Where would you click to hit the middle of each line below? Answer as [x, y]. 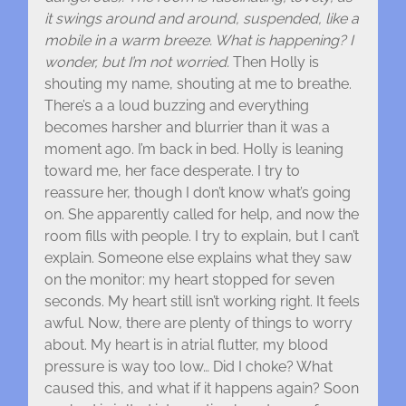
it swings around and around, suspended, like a [201, 19]
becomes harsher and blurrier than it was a [187, 128]
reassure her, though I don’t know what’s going [197, 193]
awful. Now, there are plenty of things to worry [198, 324]
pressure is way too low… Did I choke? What [188, 367]
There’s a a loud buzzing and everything [176, 106]
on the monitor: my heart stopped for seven [189, 280]
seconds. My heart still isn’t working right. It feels [202, 302]
